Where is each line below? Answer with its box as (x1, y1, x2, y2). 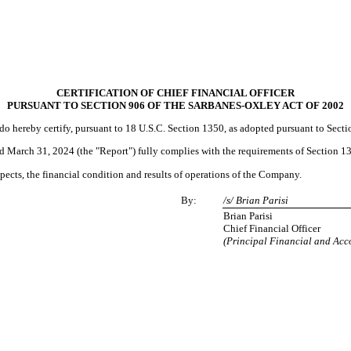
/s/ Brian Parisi (223, 194, 289, 206)
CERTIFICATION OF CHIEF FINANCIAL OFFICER (56, 86, 295, 99)
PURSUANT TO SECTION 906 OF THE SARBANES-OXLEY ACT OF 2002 (7, 99, 344, 111)
